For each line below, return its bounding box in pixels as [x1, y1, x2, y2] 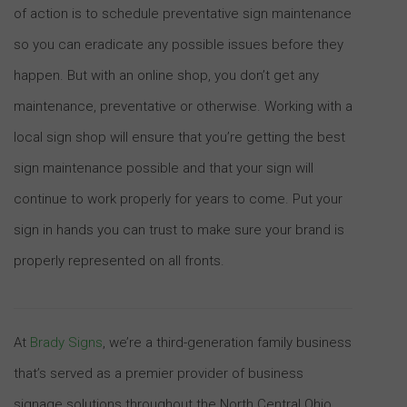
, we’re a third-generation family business [103, 333, 352, 351]
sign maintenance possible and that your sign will [14, 159, 313, 176]
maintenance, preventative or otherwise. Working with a [14, 97, 352, 114]
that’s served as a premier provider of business [14, 364, 303, 382]
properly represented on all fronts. [14, 252, 224, 269]
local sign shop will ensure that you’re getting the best [14, 128, 345, 145]
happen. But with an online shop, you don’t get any [14, 66, 319, 84]
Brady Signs [30, 333, 103, 351]
